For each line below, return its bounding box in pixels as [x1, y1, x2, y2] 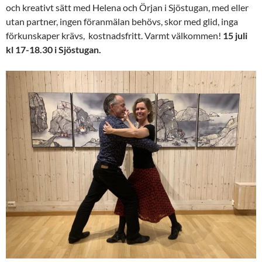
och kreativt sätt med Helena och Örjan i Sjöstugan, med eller [6, 2, 249, 13]
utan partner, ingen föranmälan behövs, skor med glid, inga [6, 16, 238, 27]
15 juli [223, 30, 247, 42]
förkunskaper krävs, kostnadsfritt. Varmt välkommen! [6, 30, 223, 42]
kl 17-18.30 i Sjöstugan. [6, 44, 101, 56]
